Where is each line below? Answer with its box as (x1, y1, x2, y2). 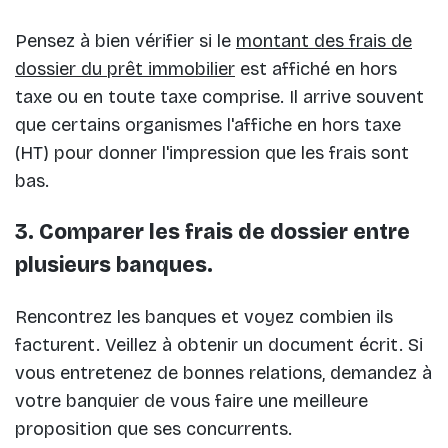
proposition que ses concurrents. (15, 418, 292, 441)
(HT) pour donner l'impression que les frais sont (15, 142, 409, 165)
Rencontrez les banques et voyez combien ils (15, 306, 393, 329)
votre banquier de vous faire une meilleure (15, 390, 368, 413)
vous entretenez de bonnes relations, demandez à (15, 362, 432, 385)
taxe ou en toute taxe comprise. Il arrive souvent (15, 86, 424, 109)
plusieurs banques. (15, 252, 213, 279)
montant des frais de (236, 30, 412, 53)
